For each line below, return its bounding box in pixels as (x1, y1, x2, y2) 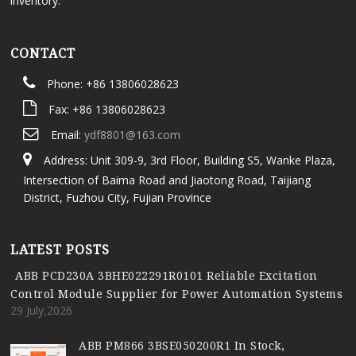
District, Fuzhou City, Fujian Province (22, 190, 211, 206)
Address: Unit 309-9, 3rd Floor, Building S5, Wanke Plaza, (43, 153, 335, 168)
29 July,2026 (10, 302, 73, 318)
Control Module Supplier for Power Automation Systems (10, 285, 343, 301)
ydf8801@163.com (83, 127, 180, 143)
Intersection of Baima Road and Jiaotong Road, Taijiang (22, 172, 311, 188)
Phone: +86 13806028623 (46, 76, 179, 92)
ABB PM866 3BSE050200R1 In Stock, (79, 338, 285, 354)
